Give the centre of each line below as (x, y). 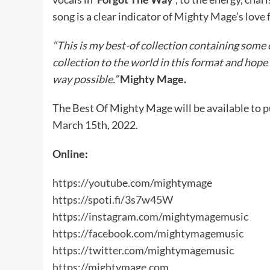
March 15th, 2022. (95, 124)
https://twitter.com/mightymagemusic (143, 250)
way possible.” (85, 79)
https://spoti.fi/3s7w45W (113, 199)
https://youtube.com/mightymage (132, 182)
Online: (70, 153)
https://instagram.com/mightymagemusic (150, 216)
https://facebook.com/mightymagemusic (148, 233)
